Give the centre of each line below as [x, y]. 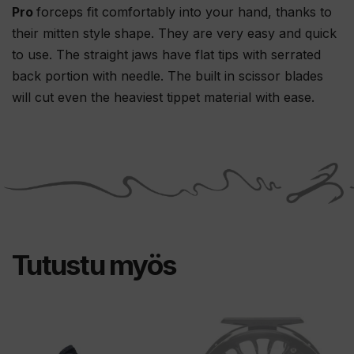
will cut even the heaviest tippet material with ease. [163, 97]
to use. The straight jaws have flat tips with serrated [166, 54]
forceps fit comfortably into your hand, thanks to [184, 11]
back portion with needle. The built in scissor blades [168, 75]
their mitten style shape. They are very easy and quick [174, 33]
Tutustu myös [94, 265]
